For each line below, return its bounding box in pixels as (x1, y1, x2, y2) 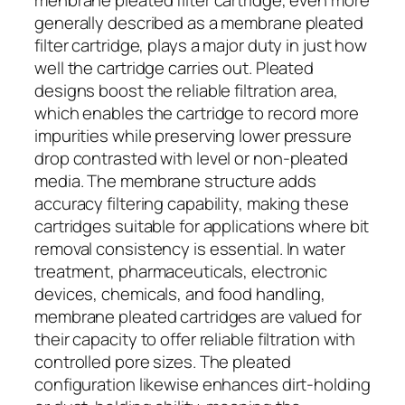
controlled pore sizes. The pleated (34, 349, 291, 373)
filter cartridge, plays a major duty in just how (34, 33, 368, 57)
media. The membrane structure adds (34, 168, 316, 193)
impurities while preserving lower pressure (34, 123, 352, 147)
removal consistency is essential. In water (34, 236, 345, 260)
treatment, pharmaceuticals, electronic (34, 259, 328, 283)
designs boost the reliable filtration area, (34, 78, 338, 102)
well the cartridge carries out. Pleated (34, 55, 315, 80)
